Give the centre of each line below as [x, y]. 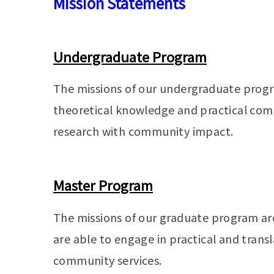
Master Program [103, 184]
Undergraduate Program [130, 56]
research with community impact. [143, 131]
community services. [108, 260]
